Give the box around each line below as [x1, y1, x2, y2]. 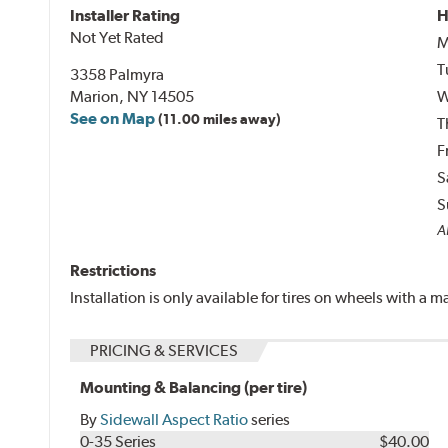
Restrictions [70, 260, 157, 280]
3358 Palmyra [70, 64, 165, 84]
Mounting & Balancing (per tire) [80, 377, 308, 397]
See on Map [70, 108, 156, 128]
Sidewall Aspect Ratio [100, 409, 249, 429]
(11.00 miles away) [158, 110, 282, 127]
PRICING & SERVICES [90, 340, 239, 360]
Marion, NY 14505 [70, 86, 195, 106]
